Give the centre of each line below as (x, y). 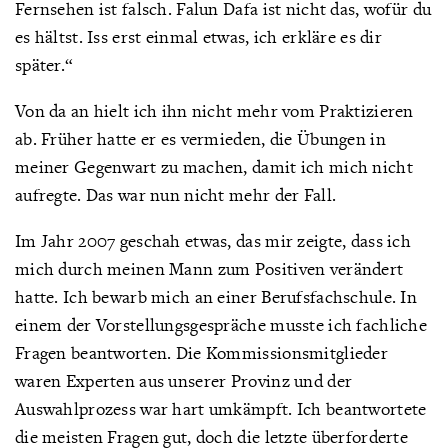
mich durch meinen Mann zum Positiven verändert (209, 268)
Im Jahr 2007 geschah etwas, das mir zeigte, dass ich (213, 240)
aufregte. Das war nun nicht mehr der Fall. (176, 194)
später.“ (44, 64)
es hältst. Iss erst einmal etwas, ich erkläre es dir (198, 36)
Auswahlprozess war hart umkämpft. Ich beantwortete (221, 408)
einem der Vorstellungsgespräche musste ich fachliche (221, 324)
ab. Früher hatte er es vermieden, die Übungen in (200, 138)
